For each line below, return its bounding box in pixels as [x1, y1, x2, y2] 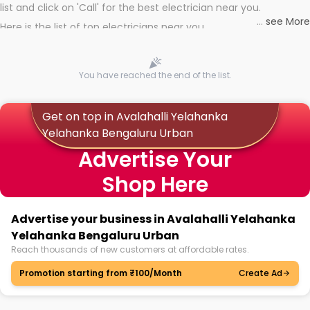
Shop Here [102, 170, 208, 199]
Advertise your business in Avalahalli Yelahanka [11, 211, 295, 227]
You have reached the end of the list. [78, 69, 232, 81]
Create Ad [239, 267, 282, 279]
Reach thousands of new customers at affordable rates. [11, 244, 249, 255]
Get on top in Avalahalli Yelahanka [42, 109, 228, 125]
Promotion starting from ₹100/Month [19, 267, 182, 279]
